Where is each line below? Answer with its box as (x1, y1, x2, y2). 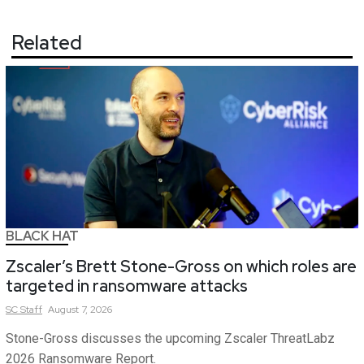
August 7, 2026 (48, 303, 112, 317)
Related (11, 30, 82, 56)
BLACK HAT (6, 227, 79, 245)
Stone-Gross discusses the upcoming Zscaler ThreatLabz (6, 331, 335, 347)
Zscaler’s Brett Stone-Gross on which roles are (6, 256, 357, 278)
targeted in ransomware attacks (6, 275, 248, 297)
